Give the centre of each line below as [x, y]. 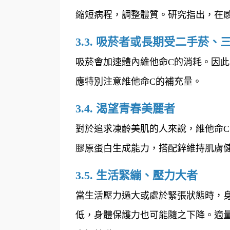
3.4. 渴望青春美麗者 [125, 108]
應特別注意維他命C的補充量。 [139, 81]
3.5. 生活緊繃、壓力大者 [137, 175]
